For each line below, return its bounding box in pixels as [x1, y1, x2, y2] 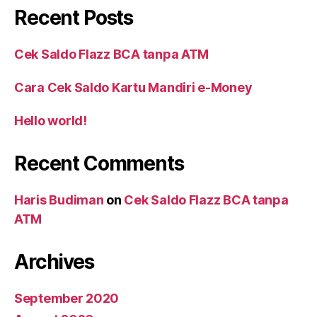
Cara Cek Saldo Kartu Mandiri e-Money [14, 79, 253, 95]
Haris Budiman [14, 192, 104, 207]
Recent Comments [14, 151, 184, 175]
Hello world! [14, 113, 87, 128]
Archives [14, 249, 94, 274]
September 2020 [14, 290, 120, 306]
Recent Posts [14, 5, 134, 30]
